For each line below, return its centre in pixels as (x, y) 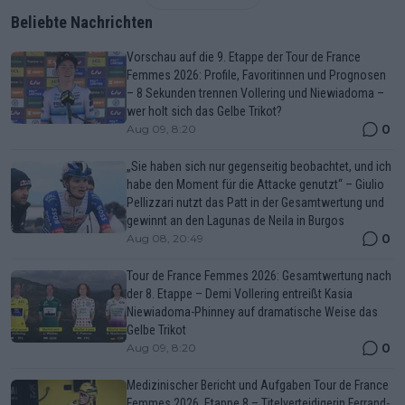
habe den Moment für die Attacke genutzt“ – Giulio (255, 184)
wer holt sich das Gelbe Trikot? (204, 111)
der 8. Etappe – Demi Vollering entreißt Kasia (240, 293)
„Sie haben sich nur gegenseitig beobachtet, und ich (259, 166)
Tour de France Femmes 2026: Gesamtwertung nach (259, 275)
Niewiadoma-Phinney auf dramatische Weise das (252, 311)
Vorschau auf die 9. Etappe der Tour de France (244, 57)
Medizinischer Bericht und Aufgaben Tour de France (258, 385)
